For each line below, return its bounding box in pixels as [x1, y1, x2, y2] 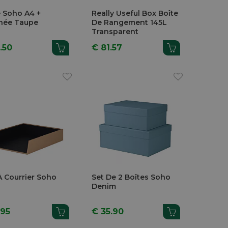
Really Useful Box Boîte [92, 8, 179, 18]
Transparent [92, 26, 139, 36]
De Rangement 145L [92, 17, 167, 27]
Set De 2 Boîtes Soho [92, 173, 171, 182]
